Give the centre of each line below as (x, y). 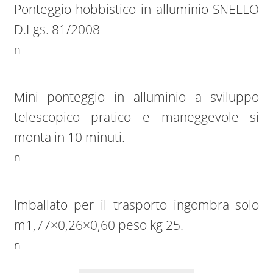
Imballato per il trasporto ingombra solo (136, 204)
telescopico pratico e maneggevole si (136, 117)
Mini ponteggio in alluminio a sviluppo (136, 97)
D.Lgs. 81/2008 (57, 30)
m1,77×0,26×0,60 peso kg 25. (98, 225)
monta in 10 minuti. (69, 137)
